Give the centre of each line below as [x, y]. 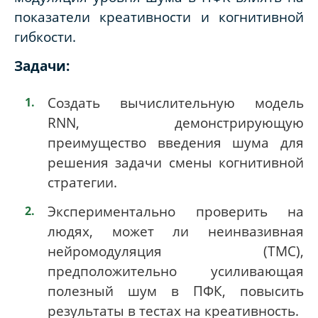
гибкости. [45, 36]
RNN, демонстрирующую [176, 123]
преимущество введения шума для [176, 143]
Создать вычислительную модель [176, 103]
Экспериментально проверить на [176, 212]
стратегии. [82, 182]
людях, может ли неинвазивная [176, 231]
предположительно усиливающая [176, 271]
